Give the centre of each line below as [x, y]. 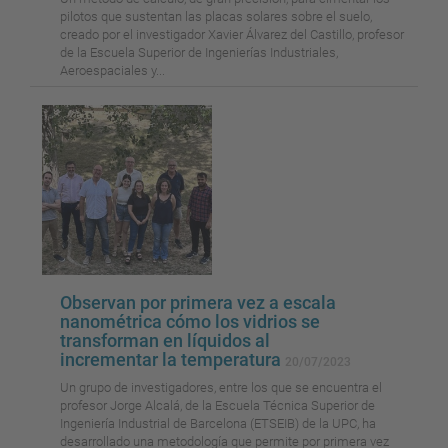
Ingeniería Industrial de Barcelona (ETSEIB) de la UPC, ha [218, 424]
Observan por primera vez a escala [198, 303]
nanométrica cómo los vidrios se [190, 322]
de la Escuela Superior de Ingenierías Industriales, [199, 53]
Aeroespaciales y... [112, 71]
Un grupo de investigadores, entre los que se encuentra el [221, 388]
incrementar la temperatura [172, 360]
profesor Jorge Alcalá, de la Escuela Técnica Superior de [217, 406]
